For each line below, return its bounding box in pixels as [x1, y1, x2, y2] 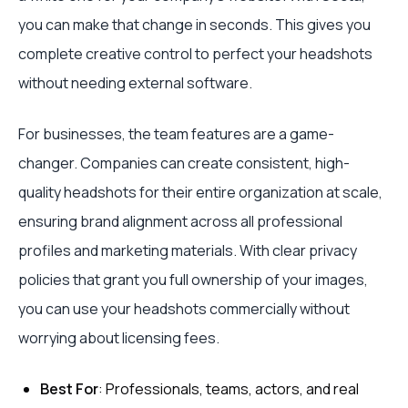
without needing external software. [18, 72, 252, 93]
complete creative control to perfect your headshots [18, 43, 372, 64]
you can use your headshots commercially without [18, 298, 350, 319]
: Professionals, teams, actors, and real [98, 378, 359, 399]
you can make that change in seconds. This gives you [18, 14, 371, 35]
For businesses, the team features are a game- [18, 123, 334, 144]
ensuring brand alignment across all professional [18, 210, 342, 231]
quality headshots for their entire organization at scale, [18, 181, 382, 202]
